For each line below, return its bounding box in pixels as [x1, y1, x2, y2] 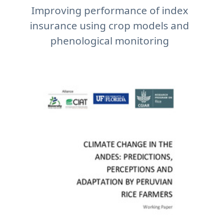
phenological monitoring [50, 34, 169, 47]
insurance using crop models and [30, 19, 189, 32]
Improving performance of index [31, 3, 188, 17]
